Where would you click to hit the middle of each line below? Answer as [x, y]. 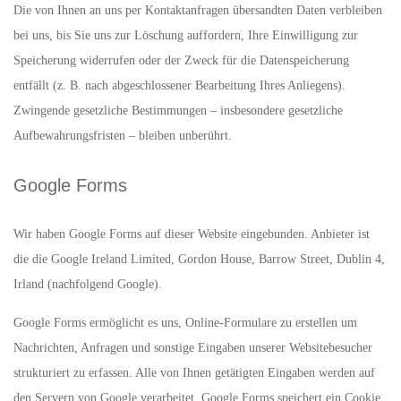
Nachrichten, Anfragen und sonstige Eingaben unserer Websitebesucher [193, 348]
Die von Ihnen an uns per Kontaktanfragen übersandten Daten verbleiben [198, 10]
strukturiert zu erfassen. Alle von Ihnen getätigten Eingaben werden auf [194, 373]
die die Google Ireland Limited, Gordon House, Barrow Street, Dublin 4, [199, 259]
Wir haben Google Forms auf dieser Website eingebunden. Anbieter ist [192, 234]
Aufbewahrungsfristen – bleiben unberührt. [123, 136]
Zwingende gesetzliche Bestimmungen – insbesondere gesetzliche [178, 111]
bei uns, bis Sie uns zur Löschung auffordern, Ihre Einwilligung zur [186, 35]
